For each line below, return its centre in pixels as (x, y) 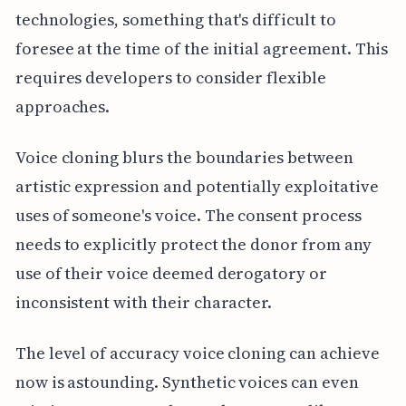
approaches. (63, 106)
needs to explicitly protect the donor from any (193, 244)
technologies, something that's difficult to (175, 19)
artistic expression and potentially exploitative (197, 186)
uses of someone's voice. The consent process (188, 215)
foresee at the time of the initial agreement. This (202, 48)
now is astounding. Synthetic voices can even (187, 382)
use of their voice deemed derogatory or (171, 273)
